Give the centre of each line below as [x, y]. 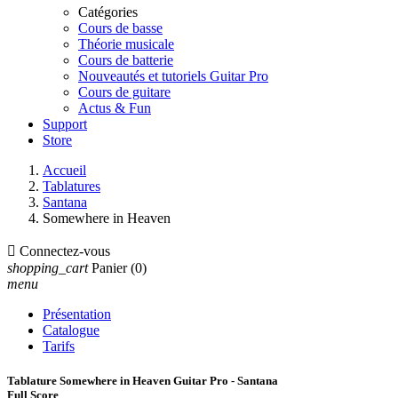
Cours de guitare [124, 92]
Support [65, 124]
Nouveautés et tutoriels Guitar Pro [173, 76]
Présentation [77, 314]
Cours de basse [120, 28]
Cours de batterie [126, 60]
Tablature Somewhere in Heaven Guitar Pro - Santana [143, 381]
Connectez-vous [65, 251]
